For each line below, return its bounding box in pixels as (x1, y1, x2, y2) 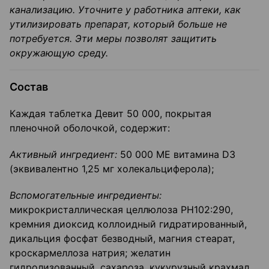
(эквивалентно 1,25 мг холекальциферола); (10, 163, 214, 175)
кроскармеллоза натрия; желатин (10, 247, 171, 259)
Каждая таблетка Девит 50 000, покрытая (10, 107, 211, 120)
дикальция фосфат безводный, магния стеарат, (10, 232, 235, 245)
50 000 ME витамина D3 (117, 148, 235, 161)
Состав (10, 80, 48, 94)
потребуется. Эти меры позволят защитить (10, 32, 217, 45)
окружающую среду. (10, 47, 108, 59)
